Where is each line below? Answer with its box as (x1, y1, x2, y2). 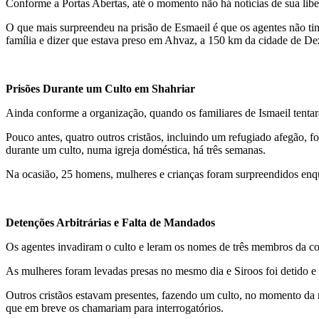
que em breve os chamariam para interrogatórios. (6, 301, 224, 314)
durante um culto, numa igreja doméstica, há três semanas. (6, 143, 266, 156)
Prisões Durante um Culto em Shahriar (6, 82, 195, 95)
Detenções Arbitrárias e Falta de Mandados (6, 216, 215, 229)
